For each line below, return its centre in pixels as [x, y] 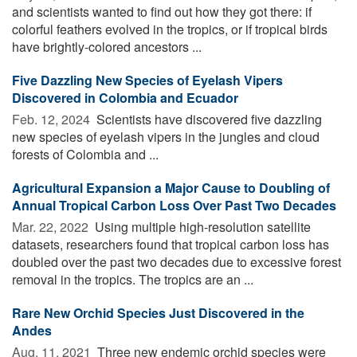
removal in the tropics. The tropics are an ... [133, 279]
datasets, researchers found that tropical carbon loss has [171, 244]
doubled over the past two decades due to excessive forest [177, 261]
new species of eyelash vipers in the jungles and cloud [166, 136]
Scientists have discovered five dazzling [208, 119]
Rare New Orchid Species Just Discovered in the [158, 312]
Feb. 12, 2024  [53, 119]
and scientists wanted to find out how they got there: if [162, 11]
